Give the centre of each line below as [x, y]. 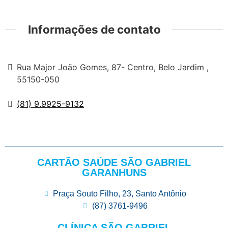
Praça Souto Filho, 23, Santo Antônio [120, 193]
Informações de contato [94, 30]
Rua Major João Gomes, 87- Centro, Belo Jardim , [113, 67]
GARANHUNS [114, 172]
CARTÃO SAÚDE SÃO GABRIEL [114, 162]
